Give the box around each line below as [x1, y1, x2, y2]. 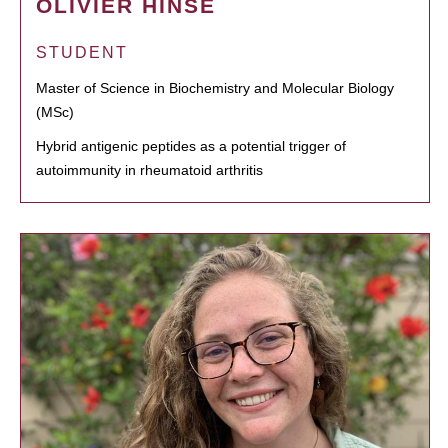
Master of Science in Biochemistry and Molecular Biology [36, 79, 394, 96]
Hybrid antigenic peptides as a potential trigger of [36, 137, 346, 154]
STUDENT [36, 43, 128, 61]
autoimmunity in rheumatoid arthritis [36, 161, 263, 178]
